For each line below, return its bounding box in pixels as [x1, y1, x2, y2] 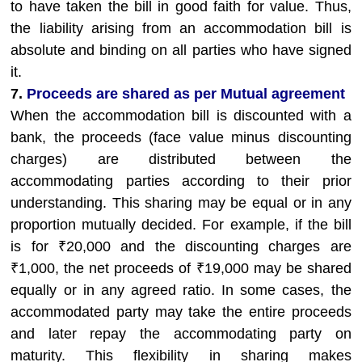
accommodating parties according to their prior [11, 173, 351, 189]
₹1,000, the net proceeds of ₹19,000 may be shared [11, 260, 351, 276]
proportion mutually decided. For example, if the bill [11, 217, 351, 233]
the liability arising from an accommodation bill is [11, 20, 351, 36]
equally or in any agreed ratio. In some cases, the [11, 282, 351, 298]
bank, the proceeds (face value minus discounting [11, 129, 351, 145]
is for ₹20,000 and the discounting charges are [11, 238, 351, 255]
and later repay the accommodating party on [11, 326, 351, 342]
